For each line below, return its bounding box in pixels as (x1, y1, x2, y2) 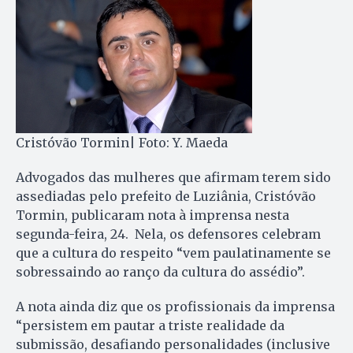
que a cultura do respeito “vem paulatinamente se (16, 244, 331, 261)
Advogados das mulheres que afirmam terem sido (16, 169, 331, 185)
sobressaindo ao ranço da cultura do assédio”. (16, 263, 305, 280)
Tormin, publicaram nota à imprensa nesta (16, 206, 289, 223)
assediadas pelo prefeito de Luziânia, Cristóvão (16, 188, 316, 204)
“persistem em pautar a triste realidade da (16, 317, 284, 333)
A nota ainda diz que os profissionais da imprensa (16, 298, 335, 314)
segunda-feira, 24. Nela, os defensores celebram (16, 225, 321, 242)
